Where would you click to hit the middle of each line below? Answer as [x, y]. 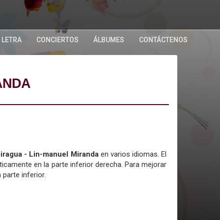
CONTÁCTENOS [163, 40]
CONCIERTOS [57, 40]
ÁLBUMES [109, 40]
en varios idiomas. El [134, 154]
